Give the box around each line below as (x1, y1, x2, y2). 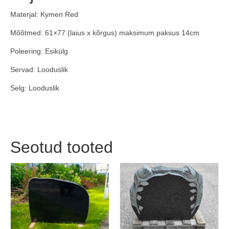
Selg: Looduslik (10, 83, 59, 92)
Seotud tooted (10, 138, 113, 156)
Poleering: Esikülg (10, 47, 68, 55)
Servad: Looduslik (10, 65, 68, 74)
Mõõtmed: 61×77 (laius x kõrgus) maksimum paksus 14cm (10, 28, 199, 37)
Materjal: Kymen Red (10, 10, 78, 18)
